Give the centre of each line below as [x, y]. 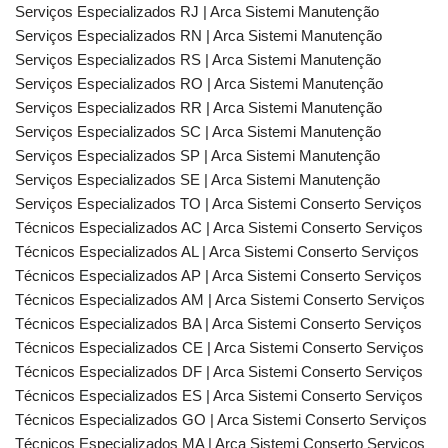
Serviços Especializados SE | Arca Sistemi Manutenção [197, 179]
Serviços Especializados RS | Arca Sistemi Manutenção [198, 59]
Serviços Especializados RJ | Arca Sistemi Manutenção [197, 11]
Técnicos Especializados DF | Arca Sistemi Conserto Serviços [219, 371]
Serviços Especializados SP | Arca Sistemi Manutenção [197, 155]
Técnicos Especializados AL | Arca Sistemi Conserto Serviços [217, 251]
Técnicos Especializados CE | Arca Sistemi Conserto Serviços [219, 347]
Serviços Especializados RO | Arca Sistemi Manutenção [199, 83]
